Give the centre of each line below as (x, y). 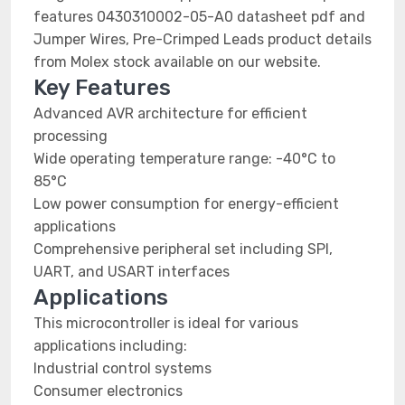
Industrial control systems (122, 368)
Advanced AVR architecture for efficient (170, 113)
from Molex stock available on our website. (177, 62)
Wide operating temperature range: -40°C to (184, 159)
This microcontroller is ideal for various (166, 323)
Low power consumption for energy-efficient (186, 204)
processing (71, 136)
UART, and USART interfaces (132, 272)
